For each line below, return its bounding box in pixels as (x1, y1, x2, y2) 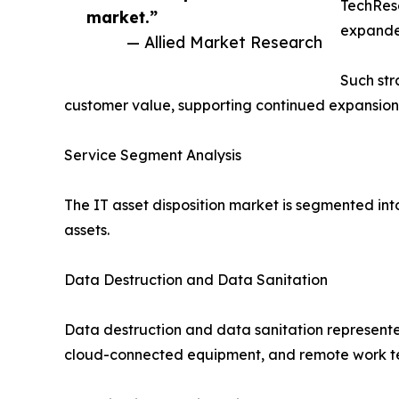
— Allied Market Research (126, 32, 322, 53)
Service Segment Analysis (64, 146, 241, 165)
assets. (64, 221, 110, 240)
